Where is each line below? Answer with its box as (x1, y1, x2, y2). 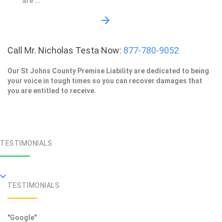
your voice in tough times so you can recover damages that (7, 77, 202, 85)
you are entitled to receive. (7, 87, 96, 95)
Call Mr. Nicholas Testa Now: (7, 45, 123, 56)
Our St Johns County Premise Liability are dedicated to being (7, 67, 209, 75)
